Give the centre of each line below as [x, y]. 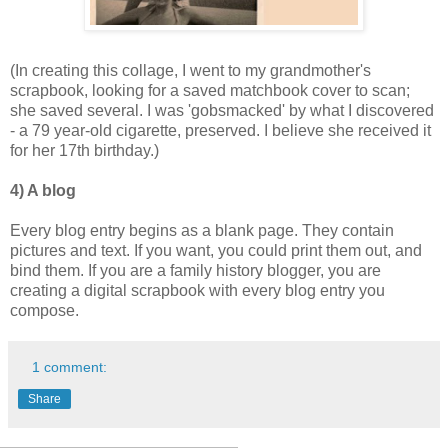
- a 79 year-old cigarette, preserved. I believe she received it [220, 131]
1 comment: [70, 367]
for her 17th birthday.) [84, 151]
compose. [44, 311]
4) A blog [43, 191]
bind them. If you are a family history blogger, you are [195, 271]
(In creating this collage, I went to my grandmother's [190, 71]
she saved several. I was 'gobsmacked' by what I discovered [222, 111]
